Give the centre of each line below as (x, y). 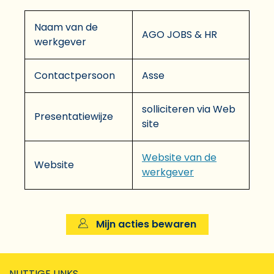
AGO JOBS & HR (180, 34)
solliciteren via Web (189, 109)
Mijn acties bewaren (145, 224)
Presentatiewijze (74, 116)
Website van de (179, 157)
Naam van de (66, 27)
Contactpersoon (75, 75)
